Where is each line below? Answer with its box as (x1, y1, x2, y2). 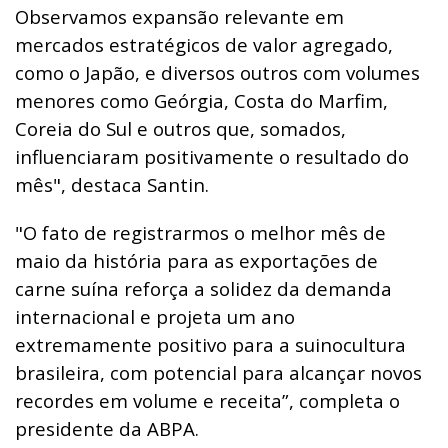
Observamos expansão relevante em (15, 4, 344, 30)
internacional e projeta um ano (15, 304, 295, 330)
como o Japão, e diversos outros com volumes (15, 60, 420, 86)
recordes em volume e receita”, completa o (15, 388, 400, 414)
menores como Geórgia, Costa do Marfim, (15, 88, 388, 114)
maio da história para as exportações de (15, 248, 378, 274)
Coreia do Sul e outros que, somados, (15, 116, 346, 142)
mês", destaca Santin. (15, 172, 209, 198)
